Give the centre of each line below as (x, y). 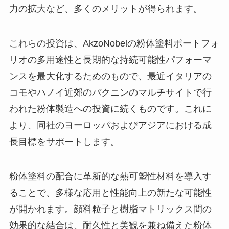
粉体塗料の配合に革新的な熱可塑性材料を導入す (110, 176)
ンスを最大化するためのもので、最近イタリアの (110, 76)
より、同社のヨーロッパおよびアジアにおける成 (110, 125)
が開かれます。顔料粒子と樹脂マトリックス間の (110, 209)
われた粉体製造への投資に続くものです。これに (110, 109)
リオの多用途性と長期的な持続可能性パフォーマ (110, 60)
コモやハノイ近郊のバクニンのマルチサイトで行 (110, 92)
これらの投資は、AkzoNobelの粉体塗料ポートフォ (114, 43)
